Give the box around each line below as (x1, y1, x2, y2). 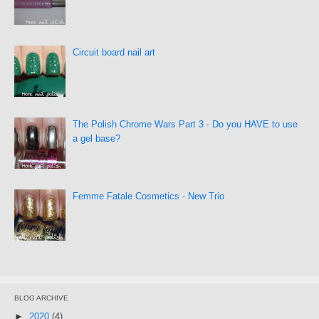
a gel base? (73, 132, 121, 144)
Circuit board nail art (73, 46, 156, 58)
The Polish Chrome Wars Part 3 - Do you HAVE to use (73, 118, 298, 130)
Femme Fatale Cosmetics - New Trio (73, 191, 225, 202)
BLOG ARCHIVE (14, 294, 68, 303)
